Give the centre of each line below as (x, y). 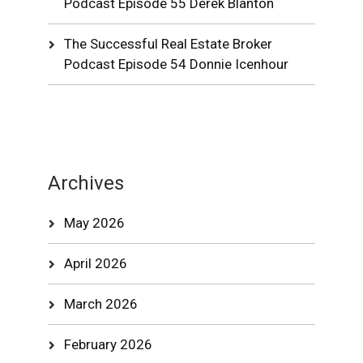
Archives (86, 183)
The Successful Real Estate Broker (169, 44)
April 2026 (96, 263)
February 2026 (109, 344)
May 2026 (95, 223)
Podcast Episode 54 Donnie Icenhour (177, 64)
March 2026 (101, 304)
